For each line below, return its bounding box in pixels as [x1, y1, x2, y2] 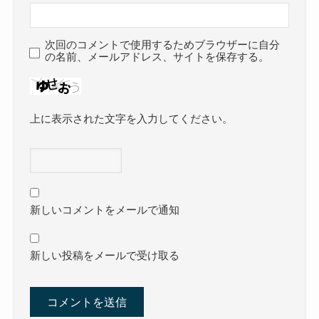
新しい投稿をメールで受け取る [30, 250, 180, 262]
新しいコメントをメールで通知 [30, 204, 180, 216]
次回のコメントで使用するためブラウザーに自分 [45, 39, 281, 51]
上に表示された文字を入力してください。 [30, 113, 234, 125]
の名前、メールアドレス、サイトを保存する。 [45, 51, 270, 63]
